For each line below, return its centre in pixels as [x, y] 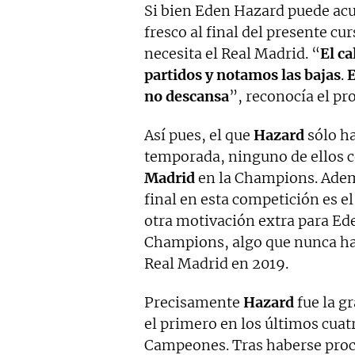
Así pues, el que [199, 136]
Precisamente [194, 303]
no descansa [187, 97]
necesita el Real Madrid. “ [232, 54]
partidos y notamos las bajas [242, 75]
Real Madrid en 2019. [216, 264]
